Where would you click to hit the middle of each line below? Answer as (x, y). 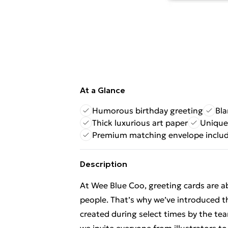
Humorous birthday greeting (148, 110)
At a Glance (103, 90)
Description (104, 164)
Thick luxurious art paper (140, 123)
